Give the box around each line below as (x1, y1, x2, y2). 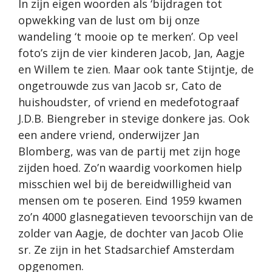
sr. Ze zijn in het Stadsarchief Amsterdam (18, 242, 234, 257)
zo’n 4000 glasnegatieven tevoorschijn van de (18, 209, 253, 225)
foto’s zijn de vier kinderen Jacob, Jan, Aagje (18, 46, 245, 61)
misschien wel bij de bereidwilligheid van (18, 177, 231, 192)
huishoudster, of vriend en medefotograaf (18, 95, 239, 110)
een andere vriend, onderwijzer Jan (18, 127, 199, 143)
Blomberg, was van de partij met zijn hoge (18, 144, 240, 159)
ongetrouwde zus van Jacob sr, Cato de (18, 78, 222, 93)
